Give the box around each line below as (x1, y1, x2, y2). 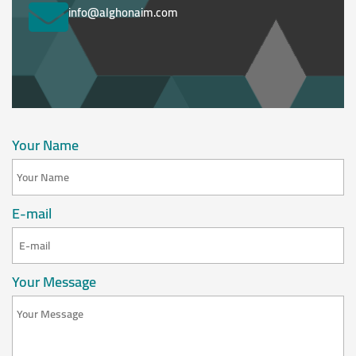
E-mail (12, 200, 52, 227)
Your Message (12, 269, 96, 296)
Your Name (12, 132, 79, 159)
